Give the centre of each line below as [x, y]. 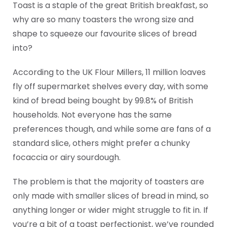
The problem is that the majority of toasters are [108, 182]
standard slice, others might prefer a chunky [101, 143]
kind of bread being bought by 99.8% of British [103, 101]
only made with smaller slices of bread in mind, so [111, 196]
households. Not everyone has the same [92, 115]
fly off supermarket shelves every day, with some [110, 86]
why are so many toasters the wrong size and [103, 20]
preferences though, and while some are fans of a [112, 129]
